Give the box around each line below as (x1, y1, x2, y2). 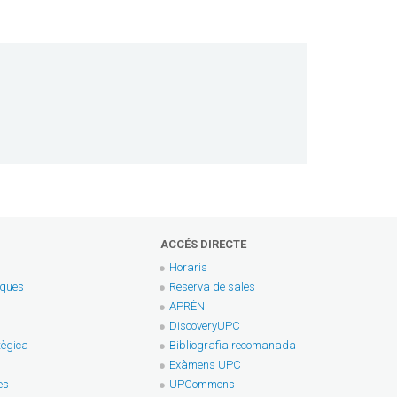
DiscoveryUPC (169, 318, 240, 332)
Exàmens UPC (169, 357, 241, 371)
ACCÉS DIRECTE (160, 237, 246, 251)
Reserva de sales (169, 279, 255, 293)
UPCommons (169, 377, 235, 391)
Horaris (169, 260, 207, 274)
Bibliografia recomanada (169, 338, 296, 352)
